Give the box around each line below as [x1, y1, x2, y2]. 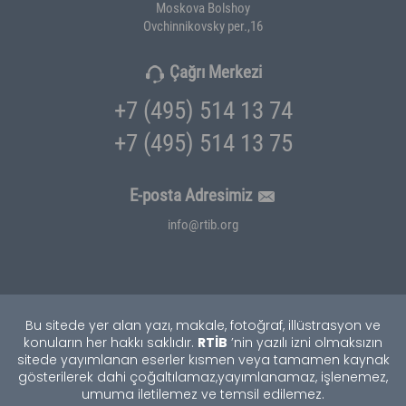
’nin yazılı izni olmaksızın [227, 333, 382, 355]
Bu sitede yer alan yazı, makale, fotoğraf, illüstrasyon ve [25, 316, 381, 338]
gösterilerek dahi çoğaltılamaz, [18, 368, 217, 390]
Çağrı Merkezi [169, 59, 262, 82]
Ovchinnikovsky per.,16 [143, 15, 263, 34]
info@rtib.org [168, 215, 238, 234]
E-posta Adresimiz [129, 182, 252, 206]
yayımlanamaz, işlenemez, [217, 368, 388, 390]
